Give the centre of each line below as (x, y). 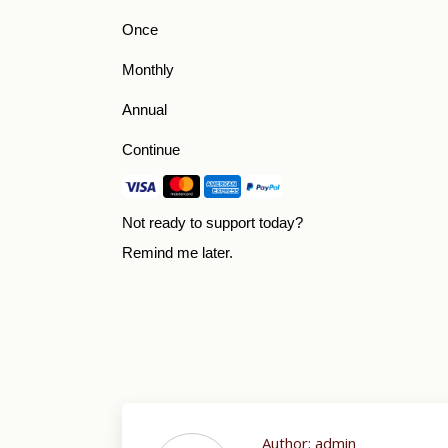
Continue (151, 150)
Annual (144, 110)
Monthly (148, 70)
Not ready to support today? (212, 223)
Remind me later (175, 253)
